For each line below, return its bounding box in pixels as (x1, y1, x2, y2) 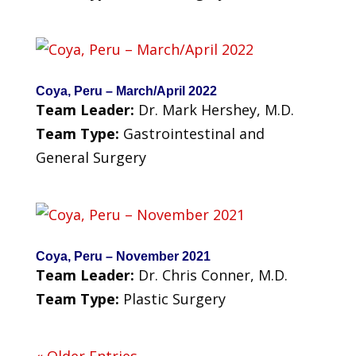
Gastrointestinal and (122, 123, 265, 143)
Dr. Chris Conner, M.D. (137, 265, 288, 284)
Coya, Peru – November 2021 (35, 249, 211, 263)
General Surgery (35, 147, 146, 167)
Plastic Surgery (122, 288, 226, 308)
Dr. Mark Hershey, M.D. (137, 99, 294, 119)
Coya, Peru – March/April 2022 (35, 83, 217, 98)
